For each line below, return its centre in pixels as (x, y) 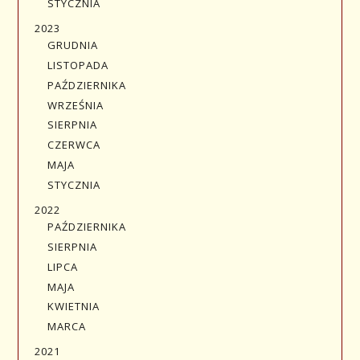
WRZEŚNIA (76, 105)
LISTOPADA (78, 65)
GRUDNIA (73, 45)
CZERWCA (74, 145)
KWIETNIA (74, 307)
